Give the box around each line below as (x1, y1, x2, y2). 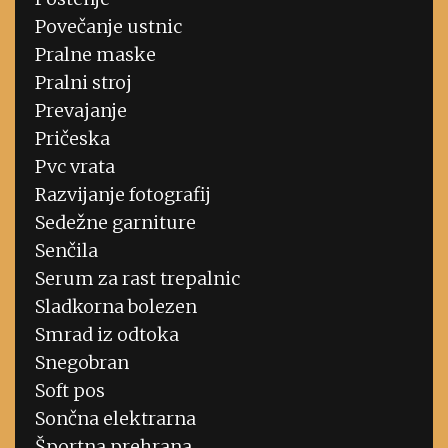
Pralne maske (35, 43, 156, 67)
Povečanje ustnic (35, 15, 182, 39)
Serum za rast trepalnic (35, 267, 240, 291)
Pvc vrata (35, 155, 115, 179)
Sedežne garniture (35, 211, 196, 235)
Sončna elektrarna (35, 407, 196, 431)
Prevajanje (35, 99, 127, 123)
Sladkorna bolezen (35, 295, 197, 319)
